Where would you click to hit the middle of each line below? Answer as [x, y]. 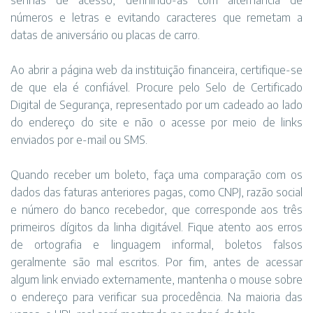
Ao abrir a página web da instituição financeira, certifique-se [156, 70]
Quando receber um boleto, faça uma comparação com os [156, 175]
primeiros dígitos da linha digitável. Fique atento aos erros [156, 227]
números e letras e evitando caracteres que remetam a [156, 17]
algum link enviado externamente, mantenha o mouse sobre [156, 279]
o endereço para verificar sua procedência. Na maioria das [156, 297]
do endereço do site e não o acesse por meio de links [156, 122]
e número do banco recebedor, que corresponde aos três [156, 210]
